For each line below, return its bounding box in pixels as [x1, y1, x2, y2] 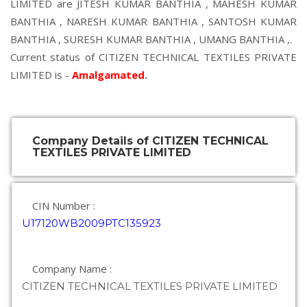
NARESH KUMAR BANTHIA [66, 14, 197, 28]
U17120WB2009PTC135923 [22, 217, 161, 230]
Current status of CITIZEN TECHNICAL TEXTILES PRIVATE [10, 50, 297, 64]
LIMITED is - [10, 68, 72, 82]
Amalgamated [72, 68, 145, 82]
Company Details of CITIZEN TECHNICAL [32, 134, 269, 147]
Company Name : [32, 262, 112, 275]
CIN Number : [32, 199, 95, 212]
